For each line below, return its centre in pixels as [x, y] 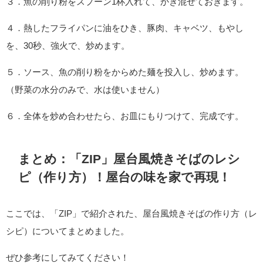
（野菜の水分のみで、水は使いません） [85, 90]
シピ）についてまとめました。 [68, 231]
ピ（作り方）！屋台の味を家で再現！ [124, 177]
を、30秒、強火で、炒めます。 [68, 46]
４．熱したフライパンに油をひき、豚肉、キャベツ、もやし [125, 28]
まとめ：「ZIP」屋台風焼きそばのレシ [129, 159]
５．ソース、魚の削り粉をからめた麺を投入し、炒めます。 [125, 72]
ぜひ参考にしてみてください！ [68, 257]
